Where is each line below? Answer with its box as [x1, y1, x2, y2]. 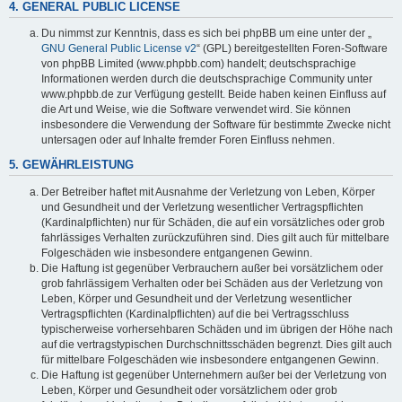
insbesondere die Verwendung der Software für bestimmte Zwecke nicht [41, 118, 390, 132]
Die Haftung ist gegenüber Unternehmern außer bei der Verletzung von [41, 368, 387, 381]
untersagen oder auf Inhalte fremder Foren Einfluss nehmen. [41, 134, 335, 147]
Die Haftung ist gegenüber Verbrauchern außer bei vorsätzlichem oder [41, 261, 383, 275]
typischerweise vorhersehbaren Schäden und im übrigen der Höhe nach [41, 322, 393, 336]
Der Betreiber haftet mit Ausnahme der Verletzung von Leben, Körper [41, 185, 375, 198]
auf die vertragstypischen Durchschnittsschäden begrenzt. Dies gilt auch [41, 337, 392, 351]
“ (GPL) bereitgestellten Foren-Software [197, 42, 388, 56]
